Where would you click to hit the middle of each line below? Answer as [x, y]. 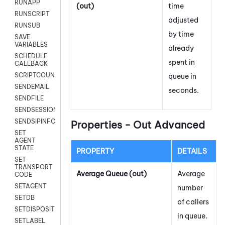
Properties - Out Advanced [138, 125]
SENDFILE [29, 98]
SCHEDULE [31, 56]
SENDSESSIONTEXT [44, 110]
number [190, 188]
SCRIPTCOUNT [37, 75]
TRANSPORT [34, 167]
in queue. [192, 216]
